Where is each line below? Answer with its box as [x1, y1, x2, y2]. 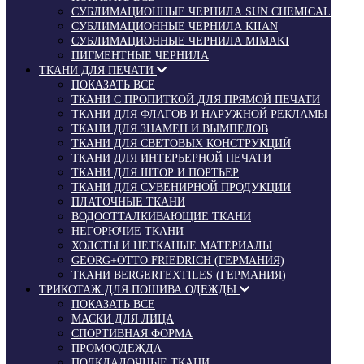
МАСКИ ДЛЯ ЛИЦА [71, 312, 174, 325]
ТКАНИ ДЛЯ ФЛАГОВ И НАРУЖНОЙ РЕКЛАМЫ [71, 107, 327, 120]
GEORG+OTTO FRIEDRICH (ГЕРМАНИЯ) [71, 253, 284, 266]
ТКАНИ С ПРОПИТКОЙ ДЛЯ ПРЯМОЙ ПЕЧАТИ [71, 93, 320, 106]
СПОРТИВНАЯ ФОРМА [71, 327, 193, 340]
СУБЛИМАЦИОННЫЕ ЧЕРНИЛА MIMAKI [71, 34, 289, 47]
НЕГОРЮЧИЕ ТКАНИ [71, 224, 184, 237]
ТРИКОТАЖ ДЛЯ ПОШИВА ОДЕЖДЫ [39, 283, 240, 296]
